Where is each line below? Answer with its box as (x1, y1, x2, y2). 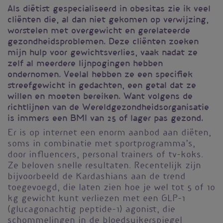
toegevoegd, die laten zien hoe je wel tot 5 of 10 (7, 184, 215, 193)
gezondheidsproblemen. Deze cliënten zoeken (7, 37, 199, 46)
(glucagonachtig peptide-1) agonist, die (7, 206, 175, 215)
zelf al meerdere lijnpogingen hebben (7, 59, 163, 68)
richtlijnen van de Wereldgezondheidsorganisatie (7, 103, 209, 112)
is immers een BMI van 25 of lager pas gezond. (7, 114, 203, 123)
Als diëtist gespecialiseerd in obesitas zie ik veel (7, 4, 211, 13)
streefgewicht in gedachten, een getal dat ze (7, 81, 196, 90)
